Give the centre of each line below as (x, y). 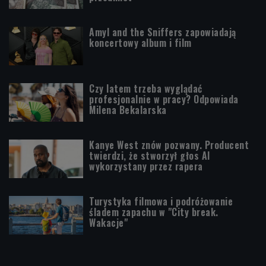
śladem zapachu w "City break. (154, 212)
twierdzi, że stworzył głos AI (150, 155)
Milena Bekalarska (128, 110)
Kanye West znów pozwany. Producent (169, 145)
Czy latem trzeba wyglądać (146, 88)
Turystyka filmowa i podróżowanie (161, 201)
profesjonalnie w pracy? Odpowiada (164, 99)
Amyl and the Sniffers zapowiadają (163, 32)
